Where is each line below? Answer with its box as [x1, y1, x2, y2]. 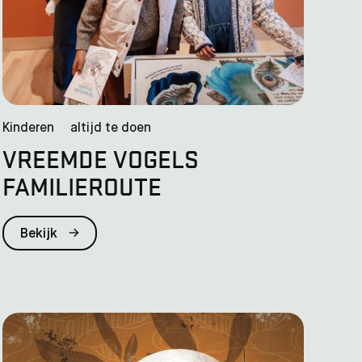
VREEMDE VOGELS [2, 141, 199, 175]
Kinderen [2, 121, 54, 135]
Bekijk [19, 227, 61, 241]
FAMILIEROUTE [2, 169, 162, 202]
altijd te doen [69, 121, 151, 135]
